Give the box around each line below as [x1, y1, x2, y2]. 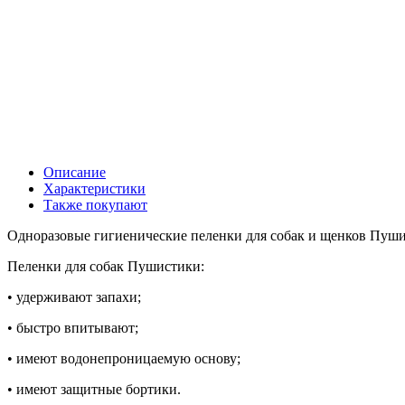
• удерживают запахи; [7, 288, 141, 305]
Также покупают [43, 196, 147, 212]
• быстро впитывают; [7, 319, 138, 335]
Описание [43, 164, 106, 180]
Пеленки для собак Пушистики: [7, 258, 204, 274]
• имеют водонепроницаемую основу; [7, 350, 240, 366]
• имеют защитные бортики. [7, 381, 181, 397]
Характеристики [43, 180, 146, 196]
